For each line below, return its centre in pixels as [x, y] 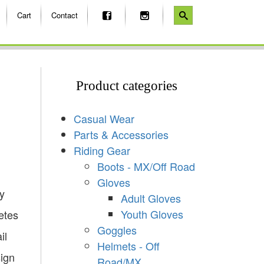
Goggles [117, 230]
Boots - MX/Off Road [146, 166]
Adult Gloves [151, 198]
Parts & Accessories [121, 134]
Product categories [127, 85]
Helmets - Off [128, 245]
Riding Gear [102, 150]
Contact [65, 15]
